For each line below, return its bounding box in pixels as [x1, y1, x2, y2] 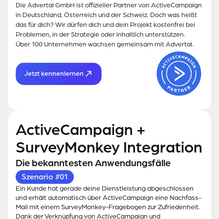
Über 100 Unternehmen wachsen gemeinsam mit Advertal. [16, 41, 194, 48]
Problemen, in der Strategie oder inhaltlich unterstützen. [16, 31, 185, 38]
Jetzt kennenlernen [24, 69, 84, 77]
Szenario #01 [22, 173, 68, 182]
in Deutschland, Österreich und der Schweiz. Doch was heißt [16, 11, 197, 19]
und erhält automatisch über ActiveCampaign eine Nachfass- [16, 194, 201, 202]
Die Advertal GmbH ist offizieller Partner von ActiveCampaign [16, 1, 202, 9]
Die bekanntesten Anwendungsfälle [16, 158, 171, 169]
